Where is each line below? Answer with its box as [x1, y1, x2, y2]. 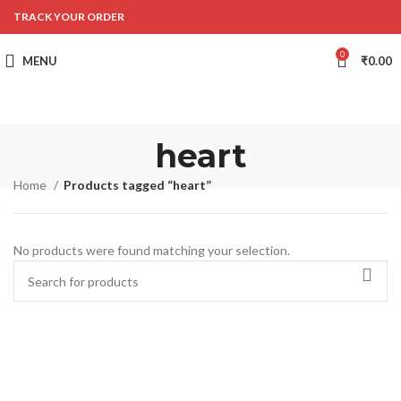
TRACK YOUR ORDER [13, 10, 124, 23]
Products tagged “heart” [64, 177, 211, 192]
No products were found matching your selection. [13, 243, 290, 258]
